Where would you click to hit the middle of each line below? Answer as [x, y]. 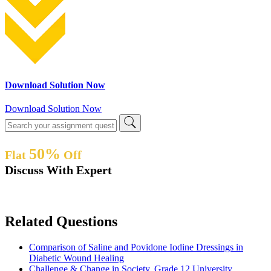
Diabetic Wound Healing [77, 258]
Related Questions [61, 222]
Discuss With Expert [58, 170]
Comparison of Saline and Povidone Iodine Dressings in [136, 247]
